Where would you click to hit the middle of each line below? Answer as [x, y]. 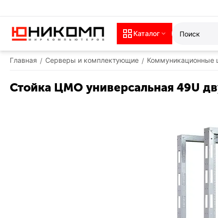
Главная [23, 60]
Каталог [146, 33]
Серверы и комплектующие [92, 60]
